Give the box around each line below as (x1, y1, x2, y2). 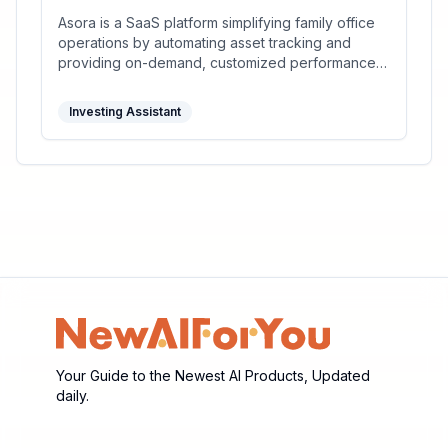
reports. (58, 74, 109, 92)
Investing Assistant (69, 104, 181, 120)
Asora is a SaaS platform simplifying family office (58, 14, 375, 32)
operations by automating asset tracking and (58, 34, 351, 52)
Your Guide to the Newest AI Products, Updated (56, 367, 370, 385)
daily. (56, 387, 89, 405)
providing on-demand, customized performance (58, 54, 376, 72)
